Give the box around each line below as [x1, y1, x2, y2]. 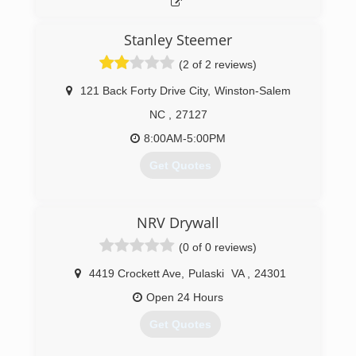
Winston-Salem [215, 84, 291, 97]
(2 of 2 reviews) [179, 58, 257, 71]
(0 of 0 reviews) [179, 241, 257, 253]
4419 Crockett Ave [88, 267, 181, 280]
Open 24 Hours [146, 291, 223, 304]
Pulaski [188, 267, 224, 280]
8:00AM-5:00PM [144, 132, 226, 145]
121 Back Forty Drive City [80, 84, 207, 97]
